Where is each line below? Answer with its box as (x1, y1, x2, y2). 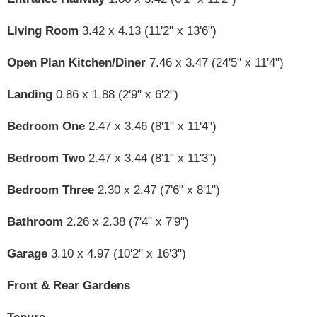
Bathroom (7, 215, 63, 229)
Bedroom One (7, 120, 85, 134)
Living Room (7, 24, 79, 38)
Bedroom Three (7, 183, 94, 197)
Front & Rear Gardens (7, 279, 130, 293)
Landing (7, 88, 52, 102)
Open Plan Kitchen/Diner (7, 56, 146, 70)
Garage (7, 247, 47, 261)
